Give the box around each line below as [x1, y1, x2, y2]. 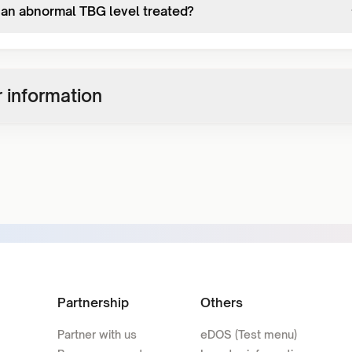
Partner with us [57, 328, 137, 341]
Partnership [57, 295, 129, 310]
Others [200, 295, 244, 310]
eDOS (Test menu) [200, 328, 298, 341]
